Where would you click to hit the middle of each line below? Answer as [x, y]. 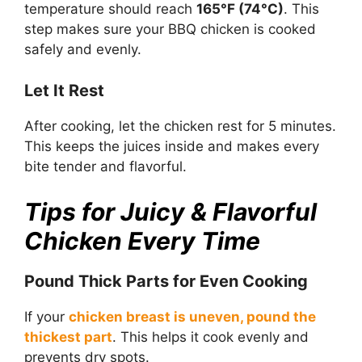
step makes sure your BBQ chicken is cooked [170, 29]
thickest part [68, 337]
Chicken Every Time [142, 241]
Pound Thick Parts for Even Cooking [166, 282]
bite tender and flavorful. [105, 166]
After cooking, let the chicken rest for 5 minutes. [180, 126]
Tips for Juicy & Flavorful [170, 212]
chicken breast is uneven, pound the [192, 317]
